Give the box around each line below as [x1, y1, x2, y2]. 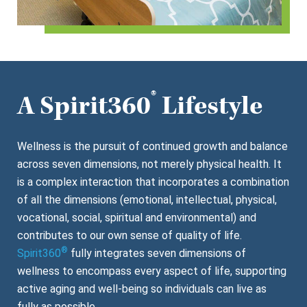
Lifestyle [156, 90, 262, 123]
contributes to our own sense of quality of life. [17, 229, 245, 242]
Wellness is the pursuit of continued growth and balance [17, 140, 288, 153]
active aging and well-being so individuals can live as [17, 282, 267, 295]
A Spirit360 [17, 90, 151, 123]
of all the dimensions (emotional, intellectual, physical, [17, 193, 277, 206]
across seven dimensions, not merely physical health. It [17, 158, 282, 171]
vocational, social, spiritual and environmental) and [17, 211, 256, 224]
